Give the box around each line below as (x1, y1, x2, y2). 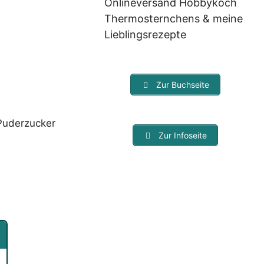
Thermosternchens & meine (104, 12, 243, 25)
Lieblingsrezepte (104, 28, 187, 41)
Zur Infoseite (156, 130, 207, 140)
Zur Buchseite (154, 79, 210, 90)
